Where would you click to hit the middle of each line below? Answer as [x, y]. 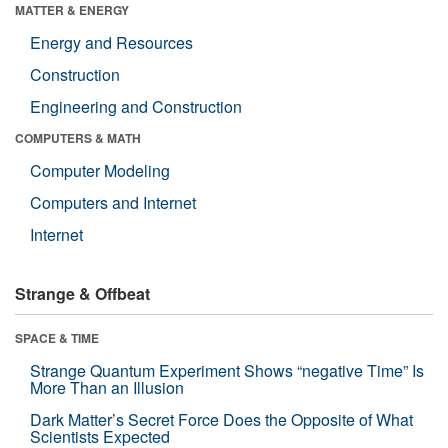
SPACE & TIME [57, 337]
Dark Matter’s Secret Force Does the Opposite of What [221, 419]
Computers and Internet [113, 202]
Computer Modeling [100, 170]
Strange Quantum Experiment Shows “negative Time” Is [227, 370]
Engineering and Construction [136, 106]
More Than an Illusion [107, 387]
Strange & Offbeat [82, 293]
